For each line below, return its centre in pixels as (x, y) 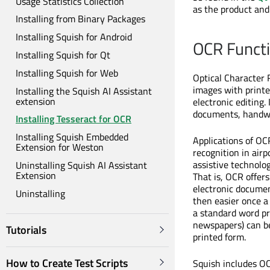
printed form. (219, 237)
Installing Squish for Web (67, 73)
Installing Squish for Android (74, 37)
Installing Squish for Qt (63, 55)
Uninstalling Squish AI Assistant (81, 165)
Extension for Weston (60, 147)
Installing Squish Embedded (72, 137)
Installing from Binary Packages (80, 19)
